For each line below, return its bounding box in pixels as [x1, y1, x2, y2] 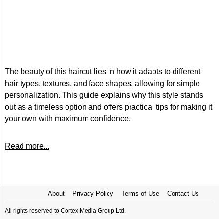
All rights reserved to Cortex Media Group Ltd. [5, 207, 126, 214]
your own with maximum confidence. [5, 114, 131, 123]
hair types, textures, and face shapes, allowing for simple [5, 79, 200, 88]
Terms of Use [121, 190, 159, 197]
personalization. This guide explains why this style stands [5, 91, 203, 99]
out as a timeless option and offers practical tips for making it [5, 103, 212, 111]
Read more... [5, 142, 49, 150]
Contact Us [167, 190, 199, 197]
